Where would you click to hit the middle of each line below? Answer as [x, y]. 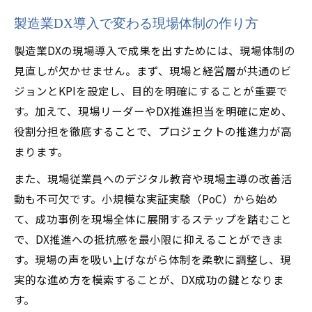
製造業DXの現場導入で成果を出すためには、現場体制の [155, 50]
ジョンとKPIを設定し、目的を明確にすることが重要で [151, 91]
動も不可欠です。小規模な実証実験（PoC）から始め [146, 198]
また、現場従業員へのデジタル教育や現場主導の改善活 [153, 178]
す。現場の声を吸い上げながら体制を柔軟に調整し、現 [153, 259]
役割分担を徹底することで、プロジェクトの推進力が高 [153, 131]
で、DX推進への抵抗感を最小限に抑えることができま [149, 239]
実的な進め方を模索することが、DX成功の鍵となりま [149, 279]
